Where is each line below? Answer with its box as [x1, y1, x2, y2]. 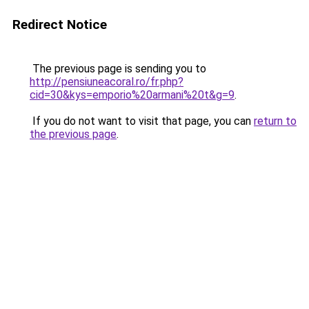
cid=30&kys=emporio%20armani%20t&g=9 [30, 88, 235, 101]
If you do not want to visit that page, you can [30, 114, 254, 128]
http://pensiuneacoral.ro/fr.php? [30, 75, 183, 88]
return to [254, 114, 297, 128]
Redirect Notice [12, 17, 107, 32]
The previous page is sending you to [30, 62, 206, 75]
